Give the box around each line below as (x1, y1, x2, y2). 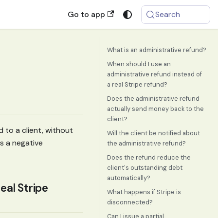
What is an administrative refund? (107, 46, 206, 54)
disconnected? (107, 198, 153, 206)
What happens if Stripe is (107, 188, 181, 196)
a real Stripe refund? (107, 80, 167, 89)
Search (155, 9, 181, 19)
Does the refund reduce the (107, 153, 191, 162)
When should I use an (107, 60, 171, 68)
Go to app (67, 9, 105, 19)
